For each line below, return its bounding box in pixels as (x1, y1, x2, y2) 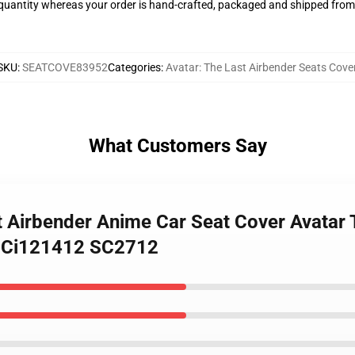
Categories (107, 61, 161, 74)
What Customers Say (88, 135, 267, 157)
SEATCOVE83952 (21, 61, 108, 74)
